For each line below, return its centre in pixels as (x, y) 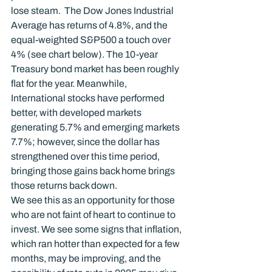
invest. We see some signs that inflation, (97, 229)
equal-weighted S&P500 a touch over (92, 40)
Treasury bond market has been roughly (96, 69)
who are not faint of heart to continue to (94, 215)
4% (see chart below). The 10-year (85, 54)
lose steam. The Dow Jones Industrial (93, 11)
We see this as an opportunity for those (94, 200)
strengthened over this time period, (86, 156)
